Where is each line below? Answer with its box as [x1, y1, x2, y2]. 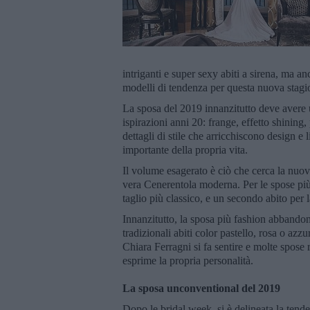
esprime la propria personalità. [122, 254, 253, 266]
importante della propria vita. [122, 143, 248, 156]
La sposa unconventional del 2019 [122, 282, 280, 294]
